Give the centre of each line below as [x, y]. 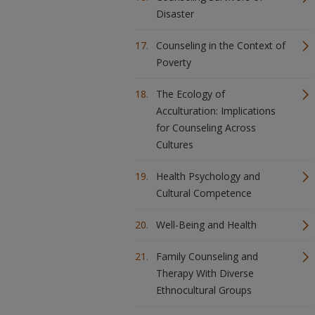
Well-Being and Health [206, 225]
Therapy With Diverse [205, 273]
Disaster [175, 14]
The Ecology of [191, 94]
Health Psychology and [208, 176]
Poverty [174, 62]
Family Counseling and [207, 256]
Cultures [175, 144]
